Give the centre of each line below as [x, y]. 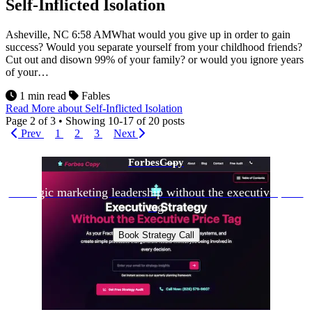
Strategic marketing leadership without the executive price [156, 193]
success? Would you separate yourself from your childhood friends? [154, 47]
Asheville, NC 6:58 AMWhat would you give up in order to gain [148, 34]
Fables [94, 95]
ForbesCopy [156, 162]
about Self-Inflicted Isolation [120, 108]
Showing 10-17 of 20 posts [124, 120]
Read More [32, 108]
